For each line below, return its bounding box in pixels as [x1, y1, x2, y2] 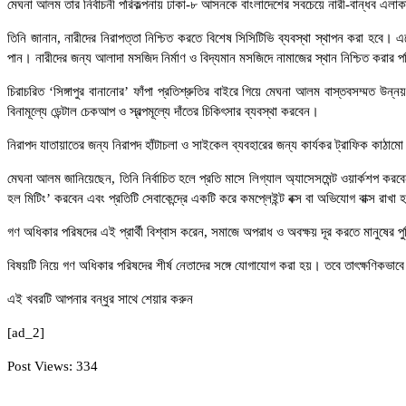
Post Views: [7, 359, 72, 374]
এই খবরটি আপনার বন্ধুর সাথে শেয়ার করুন [7, 292, 193, 307]
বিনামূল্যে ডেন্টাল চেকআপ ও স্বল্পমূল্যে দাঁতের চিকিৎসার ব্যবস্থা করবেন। [7, 104, 319, 120]
